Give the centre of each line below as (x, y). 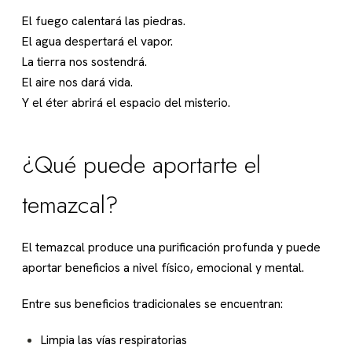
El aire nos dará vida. (77, 82)
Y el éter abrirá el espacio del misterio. (126, 103)
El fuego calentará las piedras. (104, 21)
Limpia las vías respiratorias (114, 340)
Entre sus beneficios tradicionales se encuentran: (152, 304)
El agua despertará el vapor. (97, 42)
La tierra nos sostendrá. (84, 62)
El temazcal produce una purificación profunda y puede (171, 247)
